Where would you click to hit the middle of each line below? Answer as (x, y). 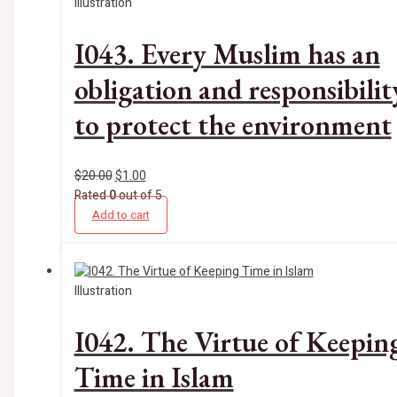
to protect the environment (233, 125)
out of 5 (139, 195)
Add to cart (121, 214)
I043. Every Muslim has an (227, 54)
